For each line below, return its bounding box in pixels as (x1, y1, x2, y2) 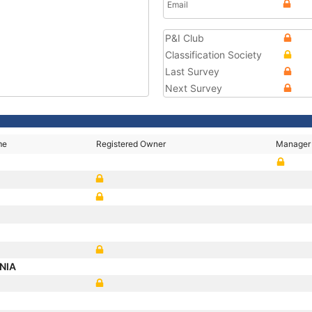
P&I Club (165, 32, 204, 44)
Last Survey (165, 65, 219, 77)
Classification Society (165, 49, 262, 61)
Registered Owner (96, 139, 166, 149)
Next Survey (165, 82, 222, 94)
